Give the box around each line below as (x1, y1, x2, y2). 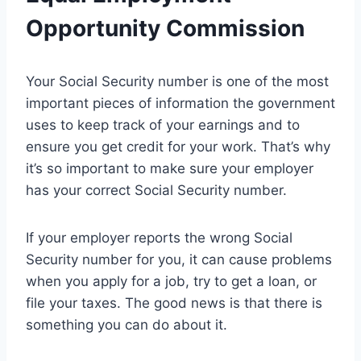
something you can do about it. (26, 316, 227, 333)
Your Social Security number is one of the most (26, 73, 329, 89)
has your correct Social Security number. (26, 181, 287, 198)
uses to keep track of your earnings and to (26, 116, 300, 133)
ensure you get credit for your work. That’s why (26, 138, 330, 155)
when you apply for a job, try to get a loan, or (26, 272, 317, 289)
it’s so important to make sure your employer (26, 160, 313, 176)
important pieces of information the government (26, 94, 335, 111)
